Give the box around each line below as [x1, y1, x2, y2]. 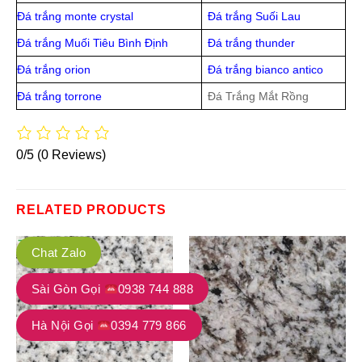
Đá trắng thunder [208, 36, 296, 50]
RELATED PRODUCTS [16, 202, 166, 217]
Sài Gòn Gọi [32, 282, 104, 296]
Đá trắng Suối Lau [208, 10, 301, 23]
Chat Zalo [32, 246, 86, 259]
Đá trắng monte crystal [17, 10, 133, 23]
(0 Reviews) [37, 147, 106, 162]
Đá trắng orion [17, 63, 90, 77]
